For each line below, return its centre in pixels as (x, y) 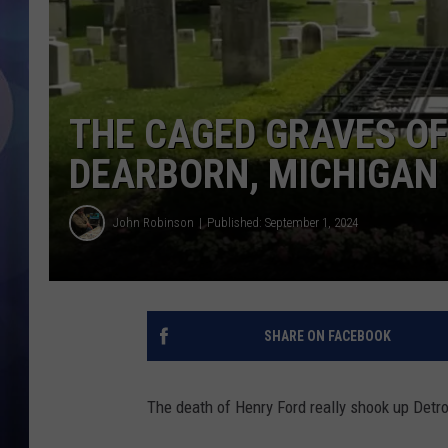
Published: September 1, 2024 (282, 223)
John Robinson (153, 223)
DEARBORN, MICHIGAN (253, 174)
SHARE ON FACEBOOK (327, 335)
